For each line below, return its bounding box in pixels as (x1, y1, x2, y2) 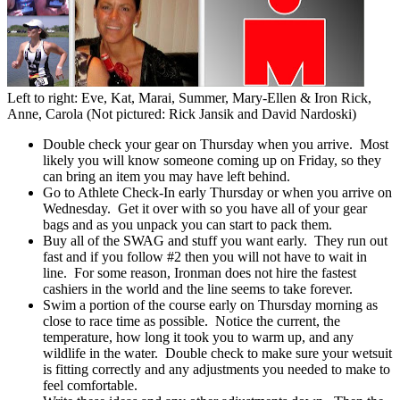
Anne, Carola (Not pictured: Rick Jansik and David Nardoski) (7, 105, 356, 121)
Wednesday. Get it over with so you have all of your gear (43, 200, 367, 216)
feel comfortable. (43, 377, 137, 393)
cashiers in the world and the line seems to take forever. (43, 280, 353, 296)
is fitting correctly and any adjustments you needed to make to (43, 361, 390, 377)
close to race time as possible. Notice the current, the (43, 312, 340, 329)
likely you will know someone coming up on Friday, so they (43, 152, 381, 168)
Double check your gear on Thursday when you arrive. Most (43, 136, 388, 152)
